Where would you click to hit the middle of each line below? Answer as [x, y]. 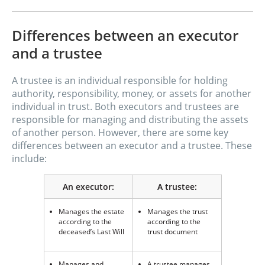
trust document [172, 231]
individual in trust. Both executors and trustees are [125, 107]
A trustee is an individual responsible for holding [120, 81]
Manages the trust [177, 211]
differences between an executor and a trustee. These [132, 146]
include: [29, 159]
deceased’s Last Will [91, 231]
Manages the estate [91, 211]
